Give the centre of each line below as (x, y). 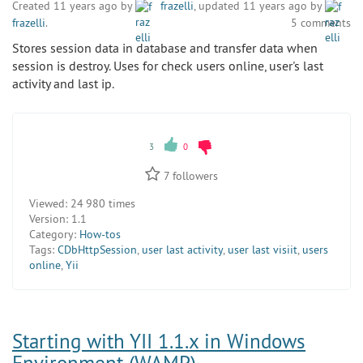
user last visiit (263, 250)
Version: (49, 219)
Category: (53, 235)
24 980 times (101, 204)
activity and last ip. (63, 83)
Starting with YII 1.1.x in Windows (159, 342)
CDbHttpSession (97, 250)
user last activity (182, 250)
